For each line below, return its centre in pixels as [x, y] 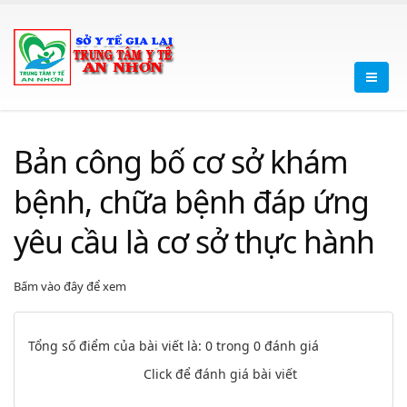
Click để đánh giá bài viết [220, 374]
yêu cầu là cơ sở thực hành [194, 242]
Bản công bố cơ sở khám [181, 162]
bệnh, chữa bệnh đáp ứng [191, 202]
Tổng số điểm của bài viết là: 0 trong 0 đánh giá [174, 346]
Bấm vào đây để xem [70, 286]
